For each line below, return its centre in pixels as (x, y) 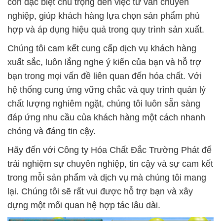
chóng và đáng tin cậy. (52, 131)
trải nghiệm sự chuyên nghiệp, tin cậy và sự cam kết (110, 164)
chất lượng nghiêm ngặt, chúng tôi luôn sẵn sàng (104, 104)
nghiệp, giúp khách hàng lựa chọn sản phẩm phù (104, 16)
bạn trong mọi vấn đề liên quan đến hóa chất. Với (105, 76)
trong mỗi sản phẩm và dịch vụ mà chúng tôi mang (107, 178)
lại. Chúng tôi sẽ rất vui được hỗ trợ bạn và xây (100, 191)
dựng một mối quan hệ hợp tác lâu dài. (84, 205)
